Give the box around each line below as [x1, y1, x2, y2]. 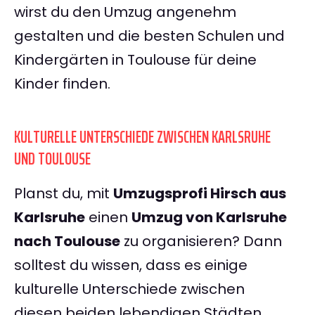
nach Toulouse [14, 231, 120, 252]
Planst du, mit [14, 184, 113, 204]
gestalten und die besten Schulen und [14, 26, 285, 46]
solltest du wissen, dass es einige [14, 255, 247, 276]
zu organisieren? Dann [120, 231, 282, 252]
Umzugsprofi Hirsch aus [113, 184, 286, 204]
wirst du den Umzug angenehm [14, 2, 236, 22]
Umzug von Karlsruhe [131, 207, 287, 228]
